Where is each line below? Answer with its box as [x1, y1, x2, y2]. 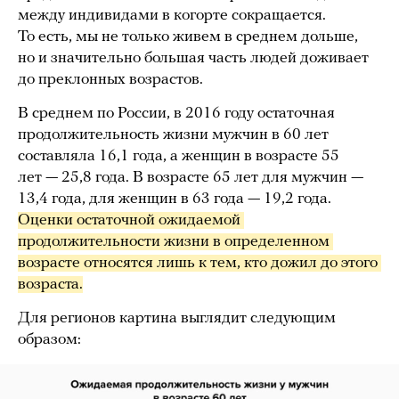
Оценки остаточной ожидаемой [18, 212, 240, 230]
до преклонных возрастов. [18, 71, 207, 89]
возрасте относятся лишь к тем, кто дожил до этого [18, 255, 378, 273]
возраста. [18, 276, 83, 294]
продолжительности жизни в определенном [18, 233, 330, 251]
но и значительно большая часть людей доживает [18, 50, 369, 68]
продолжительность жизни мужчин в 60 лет [18, 126, 329, 144]
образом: [18, 331, 81, 349]
